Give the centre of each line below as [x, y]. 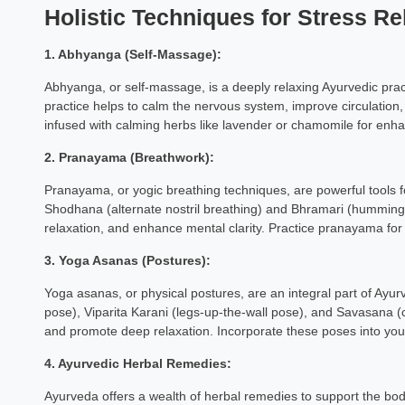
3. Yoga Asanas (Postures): [127, 260]
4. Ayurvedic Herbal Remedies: [137, 363]
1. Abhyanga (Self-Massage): [132, 54]
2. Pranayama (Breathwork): [129, 157]
